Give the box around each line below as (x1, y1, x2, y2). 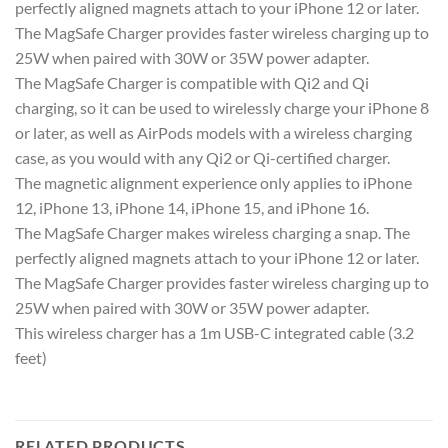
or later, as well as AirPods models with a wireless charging (15, 122, 412, 142)
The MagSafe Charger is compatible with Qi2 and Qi (15, 72, 369, 92)
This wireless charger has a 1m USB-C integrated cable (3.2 (15, 322, 414, 342)
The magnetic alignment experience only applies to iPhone (15, 172, 412, 192)
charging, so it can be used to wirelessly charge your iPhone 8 (15, 97, 429, 117)
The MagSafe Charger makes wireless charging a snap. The (15, 222, 410, 242)
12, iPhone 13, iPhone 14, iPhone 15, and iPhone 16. (15, 197, 369, 217)
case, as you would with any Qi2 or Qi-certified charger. (15, 147, 390, 167)
